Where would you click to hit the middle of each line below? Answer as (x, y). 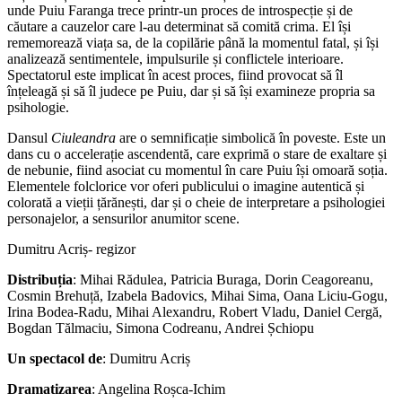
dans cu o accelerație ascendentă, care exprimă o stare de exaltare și (197, 153)
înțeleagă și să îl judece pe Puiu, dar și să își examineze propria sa (191, 91)
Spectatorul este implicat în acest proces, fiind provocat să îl (175, 74)
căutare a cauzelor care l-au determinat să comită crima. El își (179, 26)
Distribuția (40, 279)
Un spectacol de (55, 358)
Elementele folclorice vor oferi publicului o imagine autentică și (186, 186)
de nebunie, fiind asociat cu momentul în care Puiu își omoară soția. (197, 170)
